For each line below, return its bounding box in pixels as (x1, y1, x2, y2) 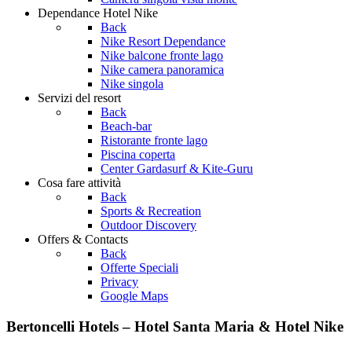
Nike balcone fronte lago (101, 49, 223, 62)
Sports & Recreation (101, 204, 201, 218)
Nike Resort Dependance (101, 35, 225, 48)
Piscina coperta (101, 148, 175, 161)
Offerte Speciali (101, 261, 178, 274)
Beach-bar (101, 119, 152, 133)
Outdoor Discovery (101, 218, 196, 232)
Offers (38, 233, 69, 246)
